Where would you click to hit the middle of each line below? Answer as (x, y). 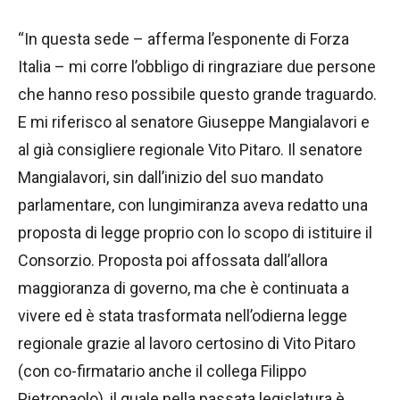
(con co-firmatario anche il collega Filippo (162, 371)
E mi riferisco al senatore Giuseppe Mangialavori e (194, 122)
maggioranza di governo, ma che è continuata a (183, 288)
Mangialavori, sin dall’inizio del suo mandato (171, 178)
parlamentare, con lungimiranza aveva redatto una (193, 205)
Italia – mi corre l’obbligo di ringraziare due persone (197, 67)
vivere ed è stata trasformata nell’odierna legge (183, 316)
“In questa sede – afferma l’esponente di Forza (183, 39)
